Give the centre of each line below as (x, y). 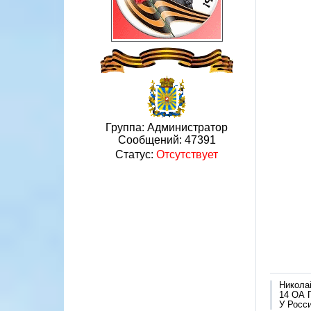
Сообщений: (151, 140)
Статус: (136, 154)
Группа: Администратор (167, 127)
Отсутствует (187, 154)
